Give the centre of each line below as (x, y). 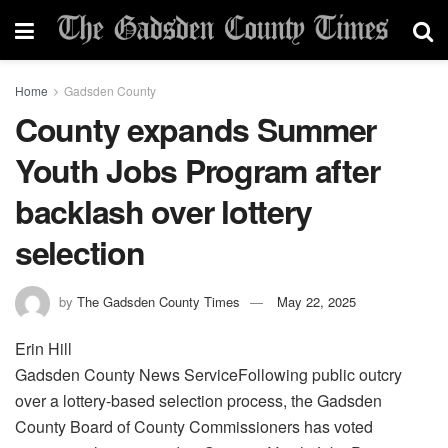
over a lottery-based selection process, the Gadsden (198, 400)
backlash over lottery (164, 211)
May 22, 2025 (316, 301)
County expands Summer (196, 129)
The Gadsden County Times (158, 301)
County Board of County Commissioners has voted (194, 426)
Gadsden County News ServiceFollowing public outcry (208, 374)
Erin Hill (43, 348)
